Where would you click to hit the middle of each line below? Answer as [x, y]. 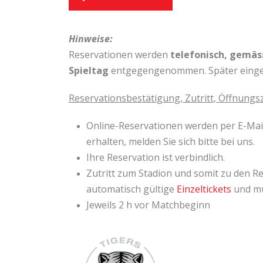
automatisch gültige [131, 189]
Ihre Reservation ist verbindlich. [156, 157]
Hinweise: [91, 39]
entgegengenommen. [159, 70]
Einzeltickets [204, 189]
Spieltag [89, 70]
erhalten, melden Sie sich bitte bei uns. [171, 141]
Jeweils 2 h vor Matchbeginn [148, 205]
